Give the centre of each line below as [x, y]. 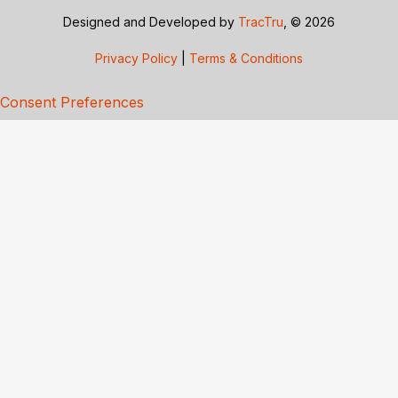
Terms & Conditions [246, 58]
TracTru [261, 21]
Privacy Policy [136, 58]
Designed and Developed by [151, 21]
